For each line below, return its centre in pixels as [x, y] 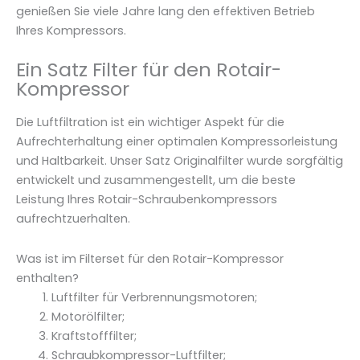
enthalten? [47, 278]
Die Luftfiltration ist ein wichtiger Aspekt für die [150, 123]
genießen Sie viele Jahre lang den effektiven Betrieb [166, 11]
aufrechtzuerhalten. [73, 219]
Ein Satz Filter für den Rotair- [149, 70]
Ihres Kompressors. [71, 30]
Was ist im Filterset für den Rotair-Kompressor [150, 258]
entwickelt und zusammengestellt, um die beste [156, 180]
